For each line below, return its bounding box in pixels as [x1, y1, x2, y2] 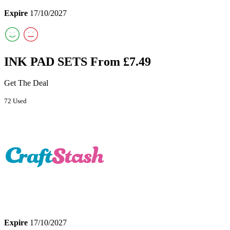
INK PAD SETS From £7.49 [4, 54, 151, 68]
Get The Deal [4, 79, 48, 88]
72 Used [4, 97, 27, 105]
